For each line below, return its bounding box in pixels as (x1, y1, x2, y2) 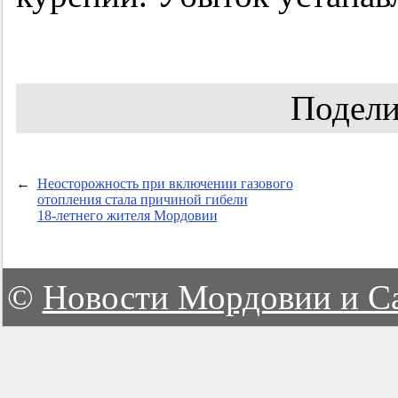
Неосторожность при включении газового (36, 176, 293, 192)
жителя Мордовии (102, 208, 218, 224)
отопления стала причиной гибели (36, 192, 248, 208)
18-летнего (36, 208, 103, 224)
